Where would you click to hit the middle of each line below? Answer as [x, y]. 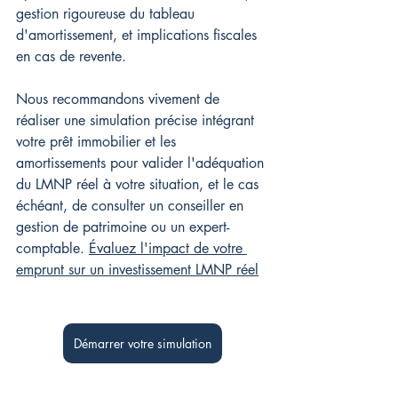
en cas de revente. [73, 56]
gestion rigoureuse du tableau [107, 13]
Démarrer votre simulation [142, 343]
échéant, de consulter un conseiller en [132, 205]
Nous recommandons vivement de [120, 99]
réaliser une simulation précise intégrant [137, 120]
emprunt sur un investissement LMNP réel [137, 269]
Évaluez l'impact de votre [168, 248]
